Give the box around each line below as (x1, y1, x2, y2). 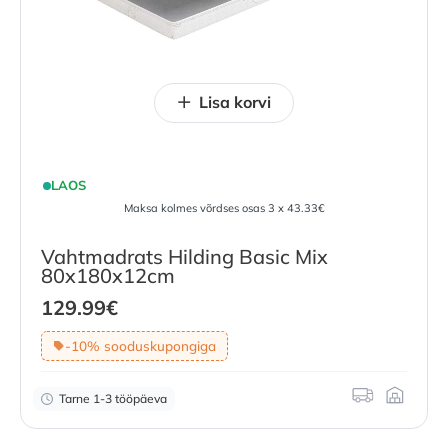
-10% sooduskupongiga (64, 337, 216, 355)
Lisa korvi (199, 91, 271, 112)
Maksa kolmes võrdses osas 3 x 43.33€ (123, 200, 325, 215)
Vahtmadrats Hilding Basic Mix (41, 243, 328, 269)
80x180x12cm (41, 262, 175, 288)
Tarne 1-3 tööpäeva (59, 391, 167, 407)
